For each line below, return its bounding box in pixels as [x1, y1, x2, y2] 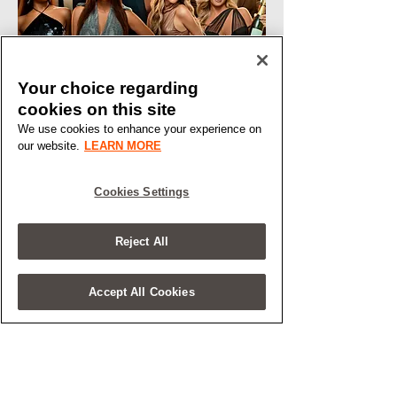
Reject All [114, 235, 169, 248]
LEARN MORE [84, 139, 161, 152]
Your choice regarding [18, 79, 198, 97]
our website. [18, 139, 80, 152]
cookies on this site [18, 100, 176, 119]
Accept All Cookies [89, 285, 195, 299]
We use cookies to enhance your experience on [18, 122, 261, 136]
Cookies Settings [94, 185, 190, 198]
